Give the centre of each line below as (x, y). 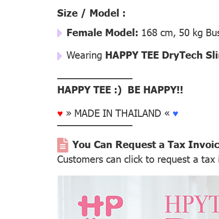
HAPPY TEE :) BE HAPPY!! (120, 89)
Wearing (86, 55)
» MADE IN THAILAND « (118, 112)
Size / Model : (91, 12)
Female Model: (102, 32)
